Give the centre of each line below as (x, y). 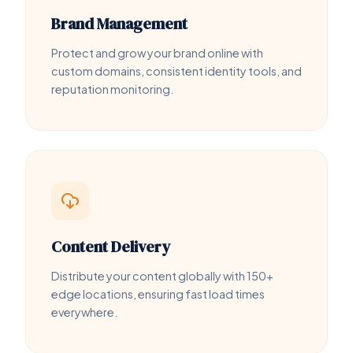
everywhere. (84, 312)
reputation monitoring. (112, 89)
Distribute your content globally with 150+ (162, 275)
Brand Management (119, 23)
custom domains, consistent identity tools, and (176, 71)
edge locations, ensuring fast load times (158, 294)
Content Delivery (111, 246)
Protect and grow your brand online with (157, 52)
